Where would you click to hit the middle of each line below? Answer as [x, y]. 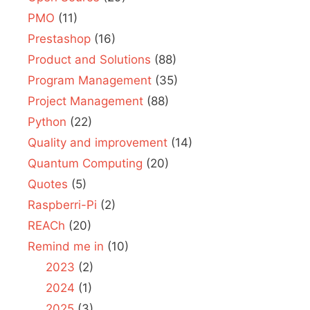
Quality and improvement [98, 142]
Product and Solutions [89, 59]
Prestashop [59, 38]
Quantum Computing [85, 163]
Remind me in [66, 246]
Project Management [85, 101]
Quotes [48, 184]
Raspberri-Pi [62, 204]
